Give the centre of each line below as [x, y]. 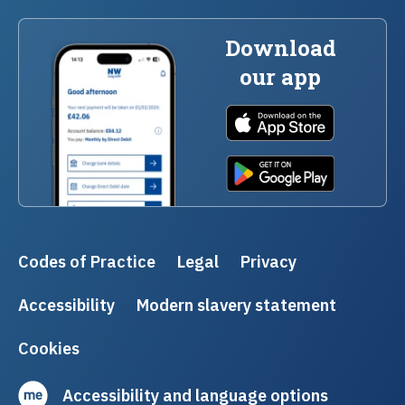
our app [281, 76]
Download [280, 47]
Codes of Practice [87, 261]
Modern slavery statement [236, 304]
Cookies [49, 348]
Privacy [268, 261]
